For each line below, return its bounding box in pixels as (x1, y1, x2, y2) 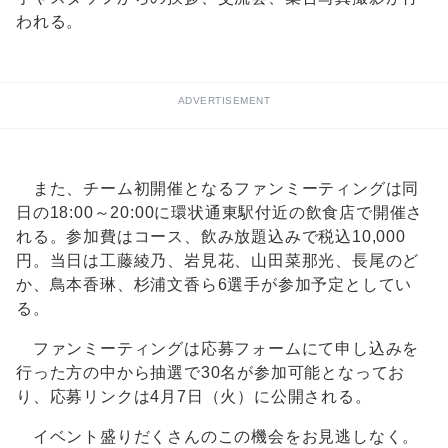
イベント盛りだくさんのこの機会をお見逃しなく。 (16, 428, 420, 446)
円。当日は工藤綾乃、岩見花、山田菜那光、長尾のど (16, 252, 420, 270)
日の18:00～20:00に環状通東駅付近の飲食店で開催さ (16, 204, 424, 222)
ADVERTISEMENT (177, 95, 271, 107)
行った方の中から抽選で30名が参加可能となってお (16, 364, 406, 382)
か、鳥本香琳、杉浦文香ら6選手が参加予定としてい (16, 276, 413, 294)
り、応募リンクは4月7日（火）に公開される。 (16, 388, 372, 406)
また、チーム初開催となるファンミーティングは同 (16, 180, 420, 198)
